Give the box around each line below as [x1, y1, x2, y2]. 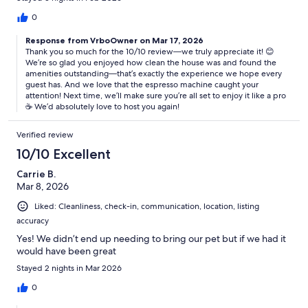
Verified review [16, 129, 74, 140]
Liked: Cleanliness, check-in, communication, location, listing [34, 200, 259, 212]
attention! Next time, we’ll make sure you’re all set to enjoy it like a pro [25, 89, 286, 101]
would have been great [16, 244, 116, 257]
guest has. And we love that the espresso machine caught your [25, 78, 258, 90]
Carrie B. [16, 167, 56, 180]
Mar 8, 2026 [16, 179, 69, 192]
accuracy [16, 214, 49, 226]
